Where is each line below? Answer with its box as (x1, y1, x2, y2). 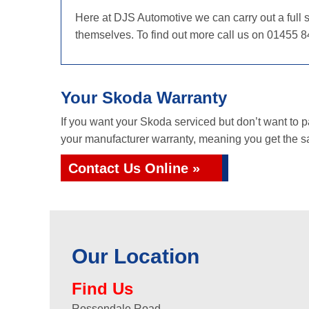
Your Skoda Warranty (61, 88, 227, 107)
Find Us (72, 279, 133, 298)
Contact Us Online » (68, 161, 200, 176)
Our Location (72, 245, 199, 268)
